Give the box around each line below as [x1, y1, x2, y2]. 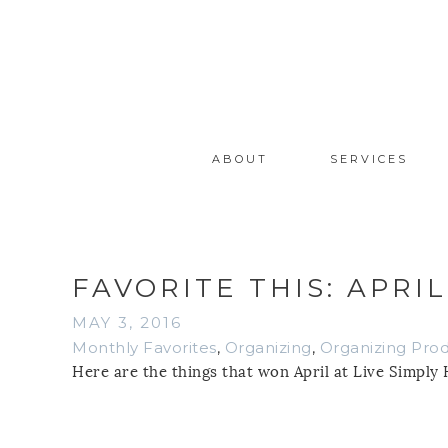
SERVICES [329, 151, 408, 166]
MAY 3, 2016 [72, 312, 182, 332]
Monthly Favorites [72, 337, 217, 357]
